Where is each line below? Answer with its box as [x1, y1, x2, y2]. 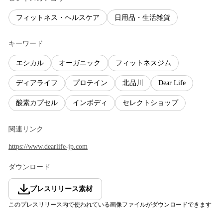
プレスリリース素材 [30, 185, 93, 193]
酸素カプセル [16, 99, 58, 107]
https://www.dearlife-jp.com [8, 142, 88, 150]
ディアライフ [16, 79, 58, 87]
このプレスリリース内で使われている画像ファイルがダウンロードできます [8, 201, 212, 208]
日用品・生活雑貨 [114, 13, 170, 21]
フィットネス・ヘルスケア [16, 13, 100, 21]
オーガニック [59, 59, 101, 67]
